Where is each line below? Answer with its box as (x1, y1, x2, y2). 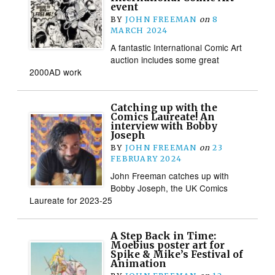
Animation (110, 257, 167, 269)
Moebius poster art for (110, 239, 225, 251)
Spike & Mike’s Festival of (110, 248, 244, 260)
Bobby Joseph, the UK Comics (110, 181, 228, 194)
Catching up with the (110, 101, 218, 114)
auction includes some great (110, 53, 220, 66)
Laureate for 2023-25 (29, 193, 113, 206)
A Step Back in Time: (110, 230, 217, 242)
